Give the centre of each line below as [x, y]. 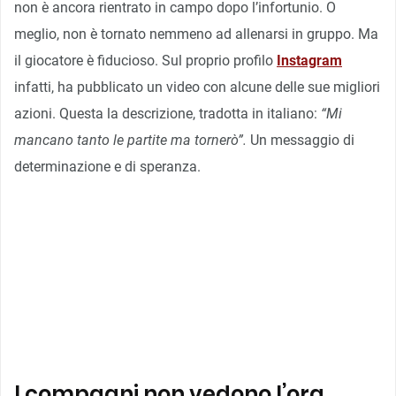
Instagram [309, 60]
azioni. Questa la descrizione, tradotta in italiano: [168, 113]
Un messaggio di [301, 140]
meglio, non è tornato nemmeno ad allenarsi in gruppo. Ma [196, 34]
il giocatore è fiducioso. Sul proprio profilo [145, 60]
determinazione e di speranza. [107, 166]
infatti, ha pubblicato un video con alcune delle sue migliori [197, 87]
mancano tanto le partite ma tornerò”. [130, 140]
